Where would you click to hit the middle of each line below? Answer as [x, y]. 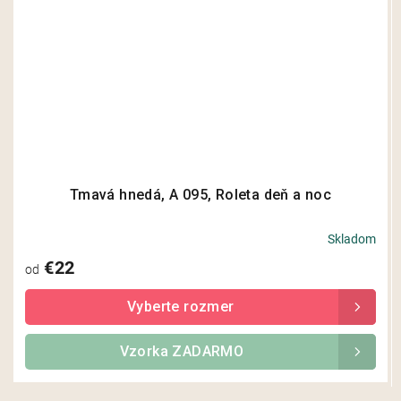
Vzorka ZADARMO [182, 351]
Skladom [352, 239]
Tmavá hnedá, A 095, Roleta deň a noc [200, 194]
